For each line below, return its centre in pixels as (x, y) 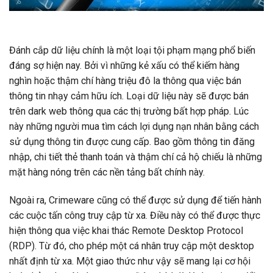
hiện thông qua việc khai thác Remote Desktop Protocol (126, 231)
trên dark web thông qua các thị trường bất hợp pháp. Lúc (129, 112)
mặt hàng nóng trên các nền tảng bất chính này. (107, 172)
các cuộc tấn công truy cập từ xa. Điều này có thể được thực (135, 216)
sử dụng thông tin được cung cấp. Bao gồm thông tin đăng (132, 142)
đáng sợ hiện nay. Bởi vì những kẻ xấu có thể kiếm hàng (124, 66)
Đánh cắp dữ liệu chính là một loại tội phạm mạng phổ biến (132, 51)
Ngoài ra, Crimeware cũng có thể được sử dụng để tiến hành (135, 200)
